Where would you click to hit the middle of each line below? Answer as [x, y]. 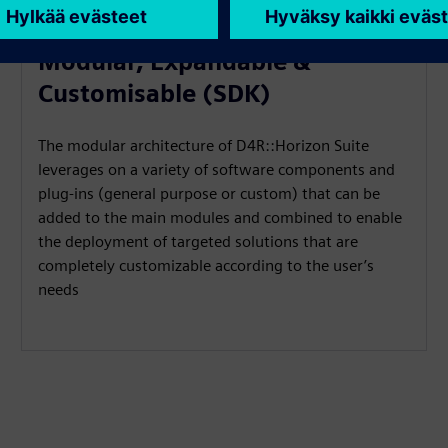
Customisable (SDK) [155, 94]
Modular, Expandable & [174, 62]
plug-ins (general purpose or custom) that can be [209, 194]
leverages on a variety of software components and [217, 170]
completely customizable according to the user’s [206, 266]
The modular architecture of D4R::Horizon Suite [204, 146]
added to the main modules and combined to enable [220, 218]
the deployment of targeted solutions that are [198, 242]
